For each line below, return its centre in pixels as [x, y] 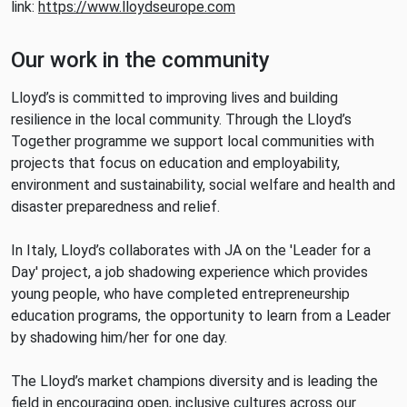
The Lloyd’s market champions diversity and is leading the [194, 381]
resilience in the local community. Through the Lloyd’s [181, 119]
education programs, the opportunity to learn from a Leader [201, 316]
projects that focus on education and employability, [175, 163]
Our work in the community [140, 60]
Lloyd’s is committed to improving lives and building [174, 98]
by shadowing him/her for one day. [119, 338]
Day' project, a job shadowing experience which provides [189, 272]
